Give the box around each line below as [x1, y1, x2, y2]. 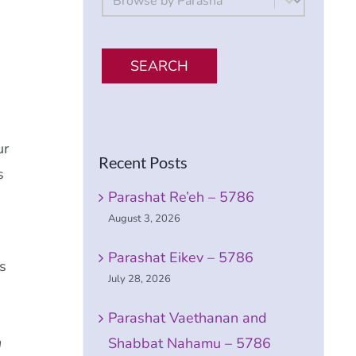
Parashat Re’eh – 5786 [108, 187, 255, 207]
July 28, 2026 [108, 271, 172, 286]
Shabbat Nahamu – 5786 [108, 333, 272, 353]
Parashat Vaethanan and [108, 308, 268, 327]
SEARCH [130, 56, 189, 75]
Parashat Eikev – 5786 [108, 247, 254, 267]
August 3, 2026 [108, 211, 181, 226]
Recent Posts [99, 153, 188, 172]
